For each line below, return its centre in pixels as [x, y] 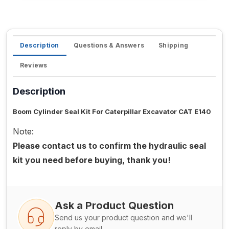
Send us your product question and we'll [123, 218]
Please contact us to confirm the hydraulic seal [109, 146]
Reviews [34, 65]
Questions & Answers [109, 45]
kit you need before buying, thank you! [92, 160]
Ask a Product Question [114, 206]
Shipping [174, 45]
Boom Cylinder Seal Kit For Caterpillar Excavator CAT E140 [112, 112]
